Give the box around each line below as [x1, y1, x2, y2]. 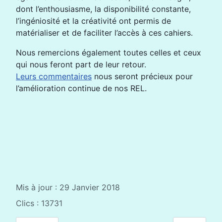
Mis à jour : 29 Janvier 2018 [16, 182, 120, 192]
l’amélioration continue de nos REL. [16, 83, 147, 93]
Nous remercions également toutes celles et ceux [16, 48, 201, 57]
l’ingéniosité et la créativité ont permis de [16, 16, 171, 26]
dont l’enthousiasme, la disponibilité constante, [16, 4, 191, 14]
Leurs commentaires [16, 71, 92, 81]
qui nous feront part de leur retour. [16, 59, 146, 69]
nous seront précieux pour [92, 71, 193, 81]
